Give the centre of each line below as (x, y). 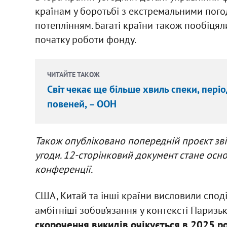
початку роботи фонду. (85, 40)
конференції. (64, 169)
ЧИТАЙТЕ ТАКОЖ (73, 75)
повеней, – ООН (82, 104)
